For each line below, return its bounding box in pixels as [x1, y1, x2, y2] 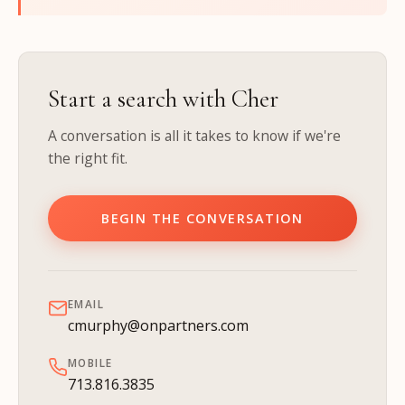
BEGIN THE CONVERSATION [101, 210, 304, 227]
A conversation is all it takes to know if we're [48, 126, 341, 146]
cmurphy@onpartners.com [68, 316, 249, 335]
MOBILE [68, 355, 113, 370]
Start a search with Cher [48, 84, 278, 114]
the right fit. [48, 148, 127, 168]
